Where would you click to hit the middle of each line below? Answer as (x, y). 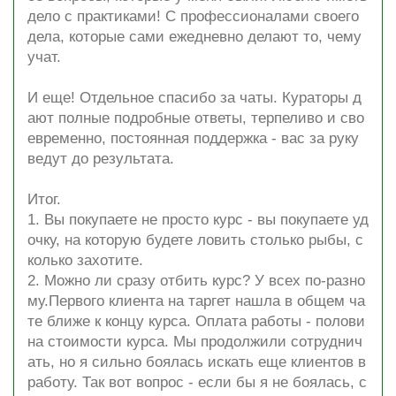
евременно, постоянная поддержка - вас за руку (193, 138)
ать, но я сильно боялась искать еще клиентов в (197, 362)
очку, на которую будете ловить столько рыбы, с (195, 240)
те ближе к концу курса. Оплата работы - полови (196, 321)
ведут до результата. (101, 159)
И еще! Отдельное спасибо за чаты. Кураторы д (194, 98)
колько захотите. (85, 260)
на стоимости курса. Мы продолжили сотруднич (195, 342)
